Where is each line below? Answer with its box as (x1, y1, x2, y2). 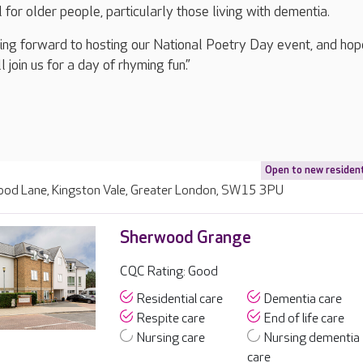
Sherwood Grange (119, 228, 251, 248)
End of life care (264, 311, 345, 327)
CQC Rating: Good (119, 264, 218, 280)
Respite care (136, 311, 205, 327)
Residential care (136, 292, 223, 307)
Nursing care (136, 331, 205, 346)
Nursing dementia (264, 331, 361, 346)
